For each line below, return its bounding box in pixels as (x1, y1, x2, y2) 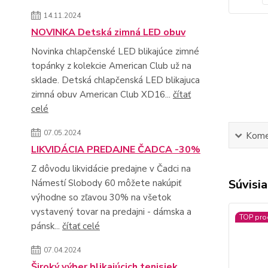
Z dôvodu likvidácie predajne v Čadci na (31, 162, 191, 175)
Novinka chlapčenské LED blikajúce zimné (31, 45, 199, 57)
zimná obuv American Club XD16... (31, 88, 173, 100)
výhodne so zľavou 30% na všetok (31, 191, 171, 203)
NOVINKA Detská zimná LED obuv (31, 25, 185, 39)
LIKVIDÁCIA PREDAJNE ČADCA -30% (31, 142, 200, 156)
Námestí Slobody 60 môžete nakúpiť (31, 176, 181, 189)
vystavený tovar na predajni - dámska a (31, 205, 191, 218)
